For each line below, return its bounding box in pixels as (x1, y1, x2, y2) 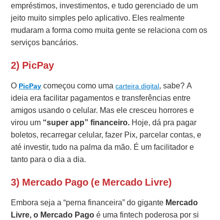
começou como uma (41, 80, 116, 92)
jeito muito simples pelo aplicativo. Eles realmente (11, 12, 185, 24)
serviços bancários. (11, 37, 79, 49)
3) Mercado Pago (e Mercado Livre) (11, 175, 172, 190)
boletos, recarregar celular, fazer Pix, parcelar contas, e (11, 129, 202, 141)
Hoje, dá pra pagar (130, 117, 197, 129)
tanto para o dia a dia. (11, 154, 86, 165)
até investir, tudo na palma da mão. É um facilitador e (11, 141, 194, 153)
